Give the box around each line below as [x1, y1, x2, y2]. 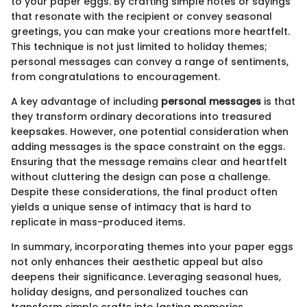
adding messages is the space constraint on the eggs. [11, 139, 285, 153]
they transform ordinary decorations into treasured [11, 109, 271, 123]
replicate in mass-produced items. [11, 214, 185, 229]
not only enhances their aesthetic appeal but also [11, 254, 263, 269]
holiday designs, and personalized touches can [11, 284, 248, 299]
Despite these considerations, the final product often [11, 184, 278, 199]
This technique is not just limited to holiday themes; [11, 39, 267, 53]
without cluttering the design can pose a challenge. [11, 169, 270, 184]
